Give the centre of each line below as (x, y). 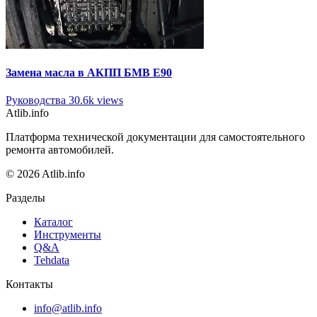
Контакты (29, 284)
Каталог (53, 222)
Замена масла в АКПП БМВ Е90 (89, 73)
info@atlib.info (68, 309)
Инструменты (68, 235)
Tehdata (52, 260)
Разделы (25, 198)
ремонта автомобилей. (60, 150)
